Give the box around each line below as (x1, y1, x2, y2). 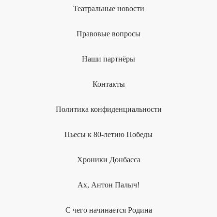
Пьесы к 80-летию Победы (64, 130, 153, 139)
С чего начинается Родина (65, 205, 152, 214)
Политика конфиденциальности (55, 105, 162, 113)
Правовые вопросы (77, 29, 140, 38)
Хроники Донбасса (77, 155, 140, 164)
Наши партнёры (82, 54, 135, 63)
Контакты (92, 79, 125, 88)
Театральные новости (73, 4, 144, 13)
